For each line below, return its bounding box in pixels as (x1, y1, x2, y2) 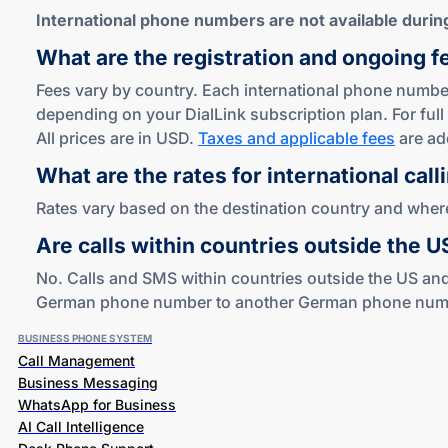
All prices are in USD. (36, 128, 198, 148)
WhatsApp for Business (18, 396, 176, 413)
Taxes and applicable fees (198, 128, 395, 148)
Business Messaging (18, 374, 158, 391)
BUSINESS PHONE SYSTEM (18, 332, 152, 344)
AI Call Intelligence (18, 418, 144, 435)
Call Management (18, 352, 135, 369)
